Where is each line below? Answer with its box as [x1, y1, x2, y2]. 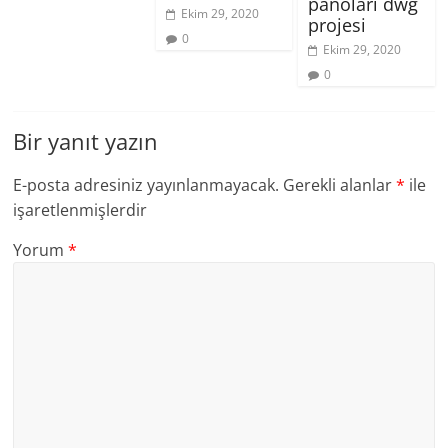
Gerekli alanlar [283, 173, 397, 196]
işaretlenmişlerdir [13, 198, 148, 221]
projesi [307, 12, 366, 37]
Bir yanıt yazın [13, 125, 159, 156]
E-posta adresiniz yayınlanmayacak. [13, 173, 280, 196]
